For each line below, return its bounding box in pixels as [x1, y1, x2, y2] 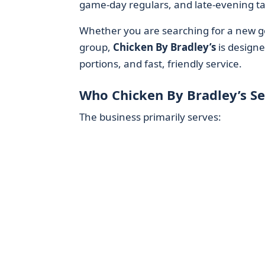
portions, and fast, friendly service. [79, 57, 242, 70]
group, [79, 40, 113, 54]
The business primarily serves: [79, 110, 221, 124]
